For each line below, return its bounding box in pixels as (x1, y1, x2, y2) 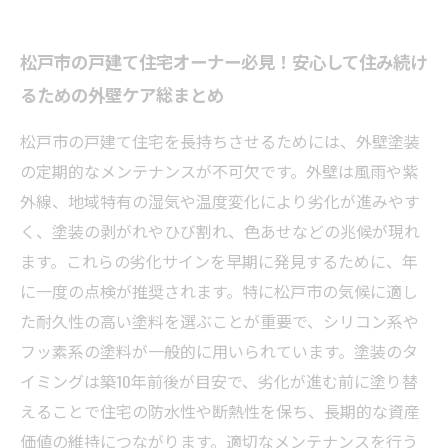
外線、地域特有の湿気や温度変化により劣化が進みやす (20, 189, 420, 213)
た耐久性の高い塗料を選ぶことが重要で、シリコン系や (20, 309, 419, 333)
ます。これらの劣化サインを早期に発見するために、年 (20, 249, 418, 273)
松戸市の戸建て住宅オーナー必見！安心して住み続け (20, 48, 427, 74)
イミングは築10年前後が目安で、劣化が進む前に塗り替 (20, 369, 418, 393)
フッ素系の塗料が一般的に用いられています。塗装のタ (20, 339, 418, 363)
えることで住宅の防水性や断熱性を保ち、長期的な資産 (20, 399, 420, 423)
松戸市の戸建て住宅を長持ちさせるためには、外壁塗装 (20, 129, 420, 153)
